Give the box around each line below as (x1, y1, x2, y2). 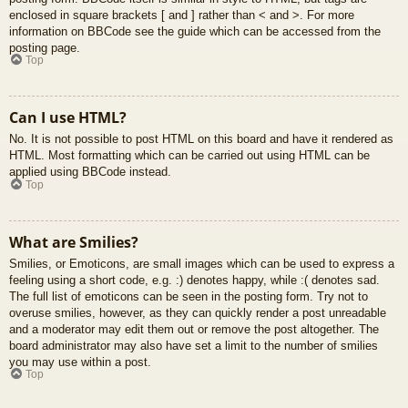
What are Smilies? (9, 231, 138, 252)
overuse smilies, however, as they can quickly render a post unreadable (9, 305, 386, 320)
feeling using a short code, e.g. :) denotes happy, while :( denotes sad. (9, 272, 380, 287)
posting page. (9, 40, 80, 55)
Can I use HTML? (9, 107, 127, 128)
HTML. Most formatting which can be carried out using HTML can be (9, 148, 370, 163)
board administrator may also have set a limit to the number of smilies (9, 338, 378, 352)
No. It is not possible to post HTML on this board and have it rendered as (9, 132, 393, 147)
